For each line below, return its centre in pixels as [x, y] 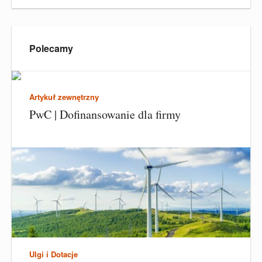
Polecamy [51, 48]
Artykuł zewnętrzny [64, 96]
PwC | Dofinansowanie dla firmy [105, 114]
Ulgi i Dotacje [54, 254]
